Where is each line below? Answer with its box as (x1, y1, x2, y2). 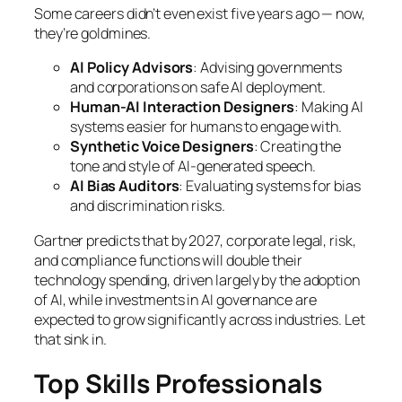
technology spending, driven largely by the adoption (34, 269, 360, 290)
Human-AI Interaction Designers (70, 97, 294, 118)
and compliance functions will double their (34, 249, 302, 270)
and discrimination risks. (70, 196, 225, 216)
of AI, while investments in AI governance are (34, 289, 317, 310)
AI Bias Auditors (70, 176, 179, 197)
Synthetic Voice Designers (70, 136, 254, 157)
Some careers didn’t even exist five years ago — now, (34, 4, 365, 24)
